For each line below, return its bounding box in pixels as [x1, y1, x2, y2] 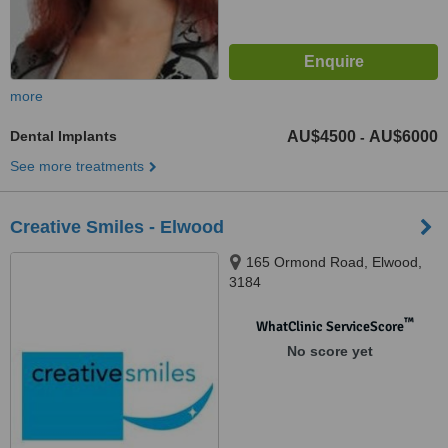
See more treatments [10, 158, 144, 174]
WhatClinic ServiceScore [255, 318, 404, 335]
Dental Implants [10, 128, 117, 144]
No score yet [286, 343, 373, 359]
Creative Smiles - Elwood [10, 217, 224, 237]
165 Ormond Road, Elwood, [246, 254, 422, 270]
